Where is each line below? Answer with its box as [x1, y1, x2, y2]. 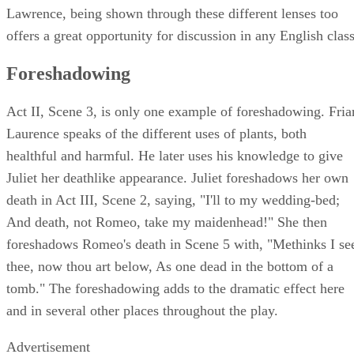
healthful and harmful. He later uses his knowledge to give [6, 148, 343, 164]
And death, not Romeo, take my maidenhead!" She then [6, 214, 327, 231]
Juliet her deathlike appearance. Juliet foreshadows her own [6, 170, 348, 186]
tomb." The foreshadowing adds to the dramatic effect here [6, 281, 345, 297]
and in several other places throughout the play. [6, 303, 278, 319]
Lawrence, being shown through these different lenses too [6, 6, 338, 22]
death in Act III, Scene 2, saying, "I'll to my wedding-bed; [6, 192, 340, 209]
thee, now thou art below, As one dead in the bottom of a [6, 258, 333, 275]
